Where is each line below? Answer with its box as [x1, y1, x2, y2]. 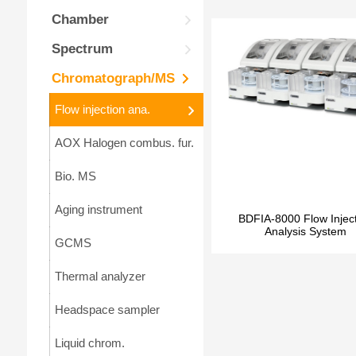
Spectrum [51, 41, 113, 56]
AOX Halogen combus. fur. [54, 136, 194, 149]
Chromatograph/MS [51, 71, 175, 86]
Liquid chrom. [54, 336, 125, 350]
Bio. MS [54, 169, 96, 183]
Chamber [51, 12, 109, 27]
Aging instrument [54, 203, 142, 216]
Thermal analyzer [54, 269, 145, 283]
